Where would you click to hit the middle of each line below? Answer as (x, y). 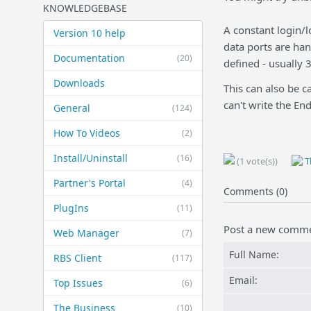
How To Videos (87, 133)
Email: (243, 280)
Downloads (79, 83)
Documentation (89, 58)
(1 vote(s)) (256, 161)
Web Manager (86, 233)
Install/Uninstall (91, 158)
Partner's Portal (90, 183)
